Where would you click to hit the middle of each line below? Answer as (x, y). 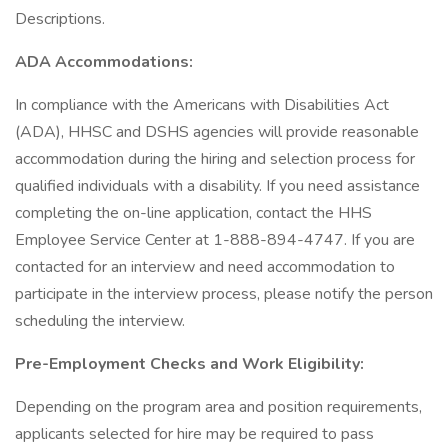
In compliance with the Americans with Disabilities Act (202, 105)
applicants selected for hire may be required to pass (194, 434)
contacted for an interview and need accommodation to (205, 267)
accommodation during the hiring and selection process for (215, 159)
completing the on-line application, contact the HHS (193, 213)
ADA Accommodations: (104, 62)
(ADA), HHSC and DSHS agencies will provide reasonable (217, 132)
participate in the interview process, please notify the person (224, 294)
